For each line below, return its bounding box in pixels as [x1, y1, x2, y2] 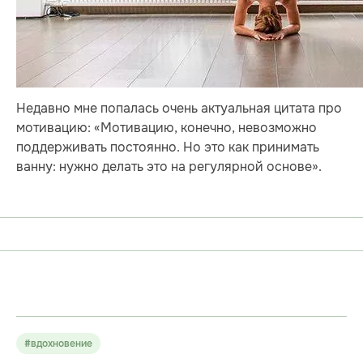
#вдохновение [24, 337, 92, 351]
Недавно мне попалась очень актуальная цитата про [16, 100, 342, 117]
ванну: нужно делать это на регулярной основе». [16, 158, 322, 176]
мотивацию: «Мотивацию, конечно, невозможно [16, 119, 317, 137]
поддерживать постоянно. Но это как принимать [16, 139, 319, 156]
